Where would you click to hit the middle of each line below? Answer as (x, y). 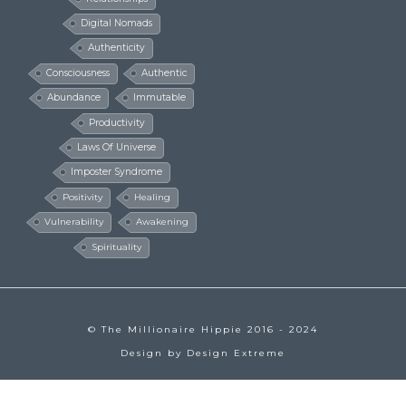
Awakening (162, 222)
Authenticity (117, 48)
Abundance (74, 98)
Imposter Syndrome (117, 172)
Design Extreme (236, 353)
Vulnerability (74, 222)
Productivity (116, 122)
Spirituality (117, 246)
